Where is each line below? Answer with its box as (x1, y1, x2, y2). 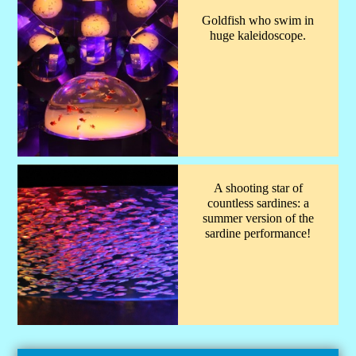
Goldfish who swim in (202, 13, 315, 27)
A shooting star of (213, 181, 303, 195)
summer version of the (202, 211, 314, 226)
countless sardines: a (207, 196, 309, 211)
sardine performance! (205, 226, 311, 241)
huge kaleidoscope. (210, 28, 307, 42)
